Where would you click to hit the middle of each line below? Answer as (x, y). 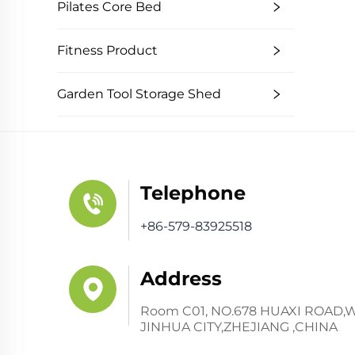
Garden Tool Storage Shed (139, 94)
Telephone (193, 193)
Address (181, 279)
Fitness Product (107, 50)
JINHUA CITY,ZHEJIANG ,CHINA (239, 327)
